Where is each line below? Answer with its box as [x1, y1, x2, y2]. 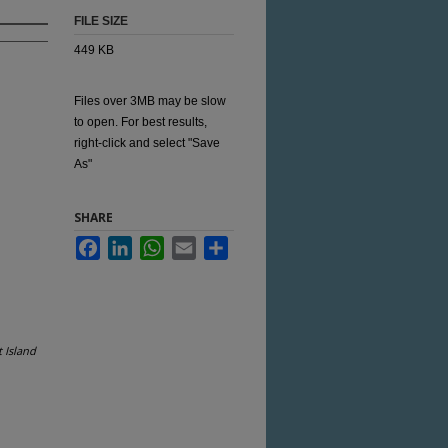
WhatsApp [164, 237, 220, 251]
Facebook [100, 237, 154, 251]
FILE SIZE [74, 14, 128, 28]
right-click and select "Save [74, 136, 220, 150]
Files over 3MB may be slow [74, 94, 226, 108]
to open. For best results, [74, 115, 207, 129]
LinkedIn [132, 237, 179, 251]
